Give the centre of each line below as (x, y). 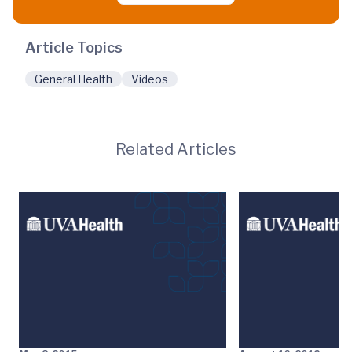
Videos (150, 79)
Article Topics (74, 48)
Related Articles (176, 149)
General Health (73, 79)
